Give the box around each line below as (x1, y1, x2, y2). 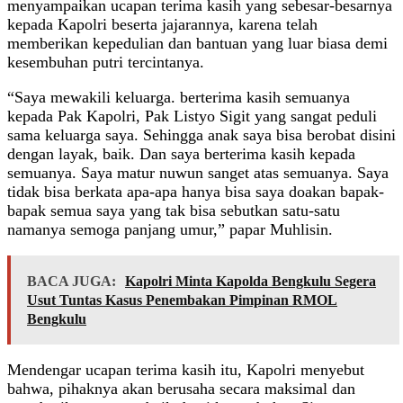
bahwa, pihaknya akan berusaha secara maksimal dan (7, 380, 355, 399)
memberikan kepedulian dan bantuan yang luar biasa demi (7, 34, 388, 53)
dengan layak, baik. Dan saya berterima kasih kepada (7, 145, 355, 164)
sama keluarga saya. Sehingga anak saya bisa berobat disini (7, 126, 396, 145)
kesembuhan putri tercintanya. (7, 53, 204, 72)
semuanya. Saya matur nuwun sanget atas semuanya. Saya (7, 164, 389, 183)
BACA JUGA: (27, 273, 116, 290)
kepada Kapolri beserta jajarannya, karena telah (7, 15, 318, 34)
